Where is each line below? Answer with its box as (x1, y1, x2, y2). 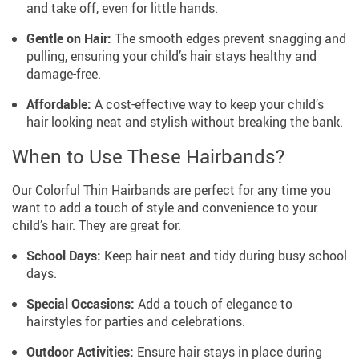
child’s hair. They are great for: (12, 216, 181, 234)
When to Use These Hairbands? (12, 143, 284, 169)
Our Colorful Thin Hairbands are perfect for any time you (12, 181, 331, 199)
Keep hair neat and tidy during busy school (101, 247, 347, 264)
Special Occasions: (26, 295, 135, 313)
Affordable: (26, 95, 91, 113)
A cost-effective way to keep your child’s (91, 95, 324, 113)
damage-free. (26, 65, 101, 83)
